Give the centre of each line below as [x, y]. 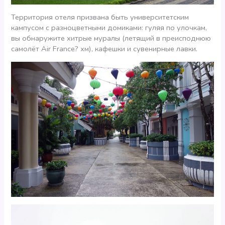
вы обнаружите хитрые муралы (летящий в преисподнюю [111, 38]
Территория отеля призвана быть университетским [100, 17]
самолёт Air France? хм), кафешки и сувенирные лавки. [104, 48]
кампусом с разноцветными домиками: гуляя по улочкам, [109, 27]
